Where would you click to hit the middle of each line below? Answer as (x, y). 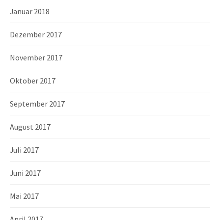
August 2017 (30, 126)
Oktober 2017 (33, 80)
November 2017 (36, 57)
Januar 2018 (30, 11)
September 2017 (37, 103)
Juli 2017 (24, 150)
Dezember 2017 (36, 34)
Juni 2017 (25, 173)
